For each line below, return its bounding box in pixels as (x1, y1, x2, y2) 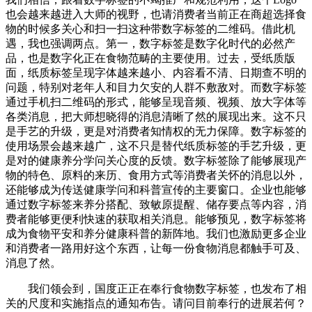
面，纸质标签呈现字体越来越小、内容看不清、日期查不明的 (6, 67, 306, 79)
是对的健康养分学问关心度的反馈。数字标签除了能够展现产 (6, 155, 306, 167)
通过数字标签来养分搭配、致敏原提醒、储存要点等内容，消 (6, 198, 306, 211)
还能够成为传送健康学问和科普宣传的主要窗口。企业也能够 (6, 184, 306, 196)
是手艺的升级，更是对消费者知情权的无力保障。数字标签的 (6, 125, 306, 138)
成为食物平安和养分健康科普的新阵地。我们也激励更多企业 (6, 228, 306, 240)
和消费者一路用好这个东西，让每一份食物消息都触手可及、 (6, 242, 306, 255)
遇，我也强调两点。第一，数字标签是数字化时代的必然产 (6, 38, 295, 50)
